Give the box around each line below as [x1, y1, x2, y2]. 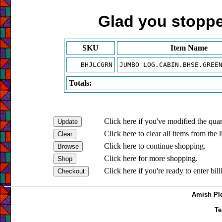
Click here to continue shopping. [104, 141, 206, 150]
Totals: [68, 78, 92, 87]
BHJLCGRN [80, 60, 112, 68]
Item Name [170, 43, 208, 52]
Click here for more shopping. [104, 154, 198, 163]
